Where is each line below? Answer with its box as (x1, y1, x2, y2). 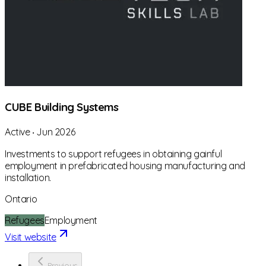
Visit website (5, 230, 56, 243)
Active (5, 125, 30, 138)
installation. (5, 171, 51, 183)
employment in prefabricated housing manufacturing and (5, 159, 245, 172)
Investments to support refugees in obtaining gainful (5, 147, 222, 160)
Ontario (5, 192, 37, 205)
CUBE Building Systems (5, 100, 119, 115)
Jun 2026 (36, 125, 75, 138)
